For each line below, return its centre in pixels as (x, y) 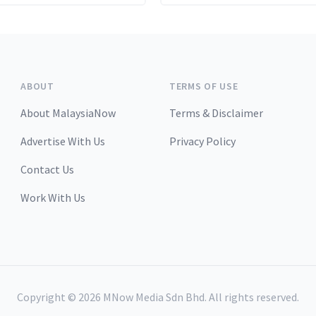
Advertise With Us (63, 141)
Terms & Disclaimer (216, 113)
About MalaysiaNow (68, 113)
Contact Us (48, 170)
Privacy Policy (202, 141)
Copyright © (48, 297)
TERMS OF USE (203, 86)
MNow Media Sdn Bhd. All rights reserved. (200, 297)
